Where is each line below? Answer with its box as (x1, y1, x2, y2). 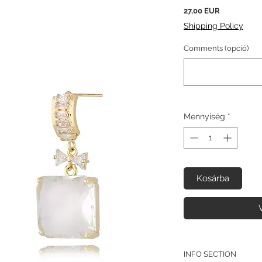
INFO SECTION (184, 249, 236, 258)
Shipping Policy (184, 21, 243, 31)
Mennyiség (184, 112, 225, 122)
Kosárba (196, 173, 229, 184)
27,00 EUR (184, 6, 220, 16)
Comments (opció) (184, 44, 249, 53)
